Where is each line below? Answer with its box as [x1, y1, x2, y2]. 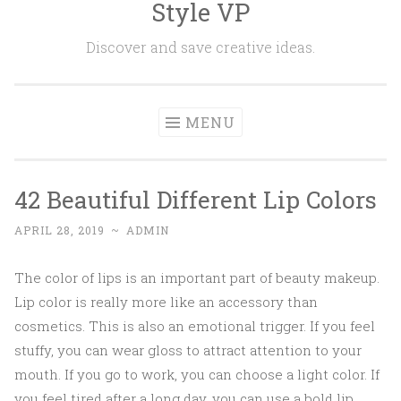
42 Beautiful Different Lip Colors [14, 183, 377, 215]
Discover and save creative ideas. [86, 38, 315, 56]
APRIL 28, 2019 [14, 223, 105, 237]
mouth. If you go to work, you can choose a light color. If [14, 365, 380, 383]
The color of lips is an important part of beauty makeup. [14, 269, 380, 286]
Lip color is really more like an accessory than [14, 293, 318, 311]
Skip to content [14, 3, 115, 21]
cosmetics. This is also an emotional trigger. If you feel [14, 317, 375, 335]
